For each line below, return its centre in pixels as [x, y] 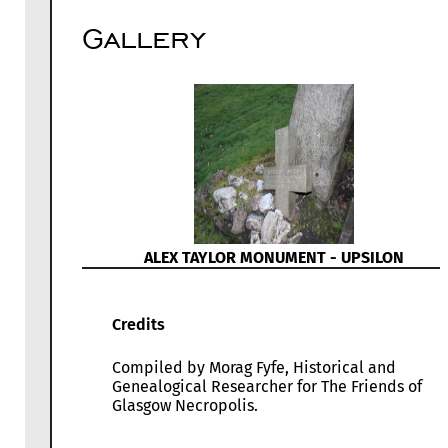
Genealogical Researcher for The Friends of [267, 387]
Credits [138, 325]
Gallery [144, 38]
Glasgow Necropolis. [185, 406]
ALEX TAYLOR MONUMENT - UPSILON [274, 258]
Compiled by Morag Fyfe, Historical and [254, 368]
